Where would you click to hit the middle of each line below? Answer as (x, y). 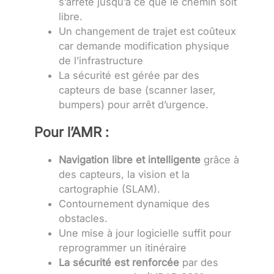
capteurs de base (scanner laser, (137, 90)
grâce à (220, 160)
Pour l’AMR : (72, 132)
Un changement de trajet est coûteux (147, 31)
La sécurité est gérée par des (129, 75)
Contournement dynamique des (134, 204)
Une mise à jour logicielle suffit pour (145, 233)
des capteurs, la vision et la (124, 175)
